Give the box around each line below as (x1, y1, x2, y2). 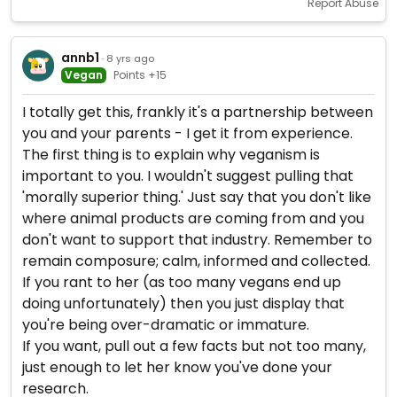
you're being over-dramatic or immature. (22, 315, 309, 335)
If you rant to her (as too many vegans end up (22, 272, 341, 292)
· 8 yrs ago (101, 51, 154, 66)
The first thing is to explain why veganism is (22, 144, 320, 165)
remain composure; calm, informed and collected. (22, 251, 370, 271)
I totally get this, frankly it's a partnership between (22, 102, 373, 122)
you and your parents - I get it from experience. (22, 123, 353, 144)
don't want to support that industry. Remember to (22, 230, 372, 250)
